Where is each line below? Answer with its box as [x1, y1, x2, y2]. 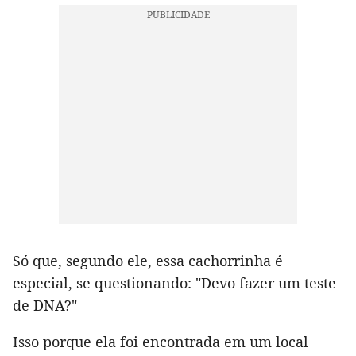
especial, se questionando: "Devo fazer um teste [13, 273, 336, 293]
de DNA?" [13, 296, 77, 315]
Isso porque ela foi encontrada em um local [13, 332, 308, 352]
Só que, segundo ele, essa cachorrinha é [13, 251, 283, 271]
